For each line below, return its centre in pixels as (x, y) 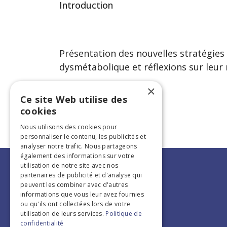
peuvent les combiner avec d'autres (74, 185)
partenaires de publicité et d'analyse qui (81, 175)
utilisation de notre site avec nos (69, 165)
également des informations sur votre (77, 156)
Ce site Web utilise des (74, 99)
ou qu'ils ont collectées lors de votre (75, 204)
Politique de (124, 214)
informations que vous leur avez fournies (82, 194)
